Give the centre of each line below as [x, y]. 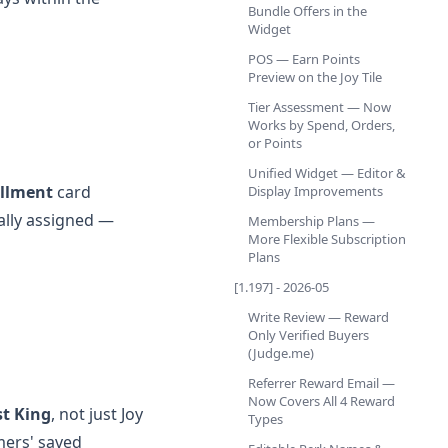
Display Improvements [315, 191]
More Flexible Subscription [327, 239]
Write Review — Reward [318, 317]
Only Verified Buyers [308, 335]
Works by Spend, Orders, [321, 125]
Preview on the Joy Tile [315, 77]
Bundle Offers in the [307, 11]
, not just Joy [97, 414]
